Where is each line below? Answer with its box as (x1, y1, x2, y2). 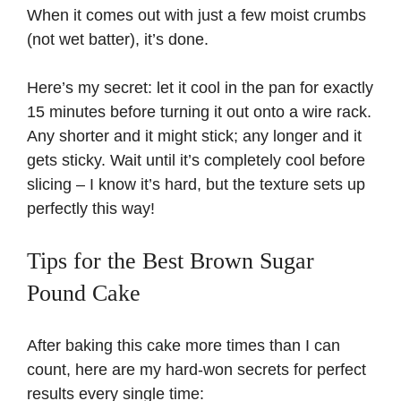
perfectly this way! (27, 199, 155, 218)
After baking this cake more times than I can (27, 336, 340, 354)
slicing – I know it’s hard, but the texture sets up (27, 175, 365, 193)
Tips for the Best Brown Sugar (27, 247, 314, 274)
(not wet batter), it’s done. (27, 30, 209, 48)
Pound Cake (27, 279, 141, 306)
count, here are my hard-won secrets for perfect (27, 360, 366, 379)
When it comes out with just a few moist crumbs (27, 5, 366, 24)
